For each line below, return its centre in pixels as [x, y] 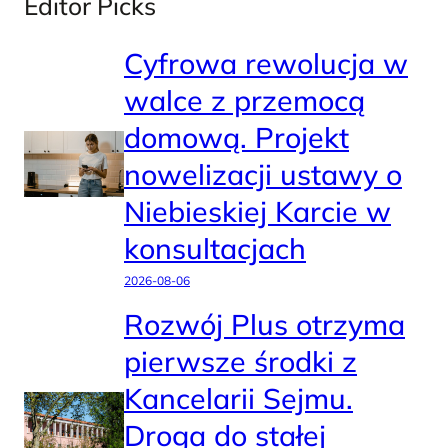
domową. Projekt [236, 137]
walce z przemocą [244, 100]
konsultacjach [215, 248]
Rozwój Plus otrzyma [264, 324]
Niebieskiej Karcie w [257, 211]
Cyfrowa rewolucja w [266, 63]
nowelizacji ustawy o [263, 174]
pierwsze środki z [240, 361]
